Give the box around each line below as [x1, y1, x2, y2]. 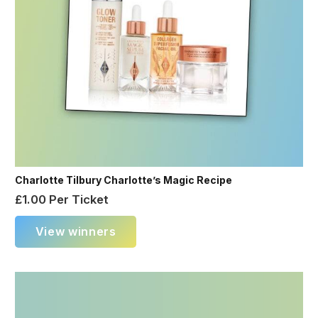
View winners [35, 224, 116, 239]
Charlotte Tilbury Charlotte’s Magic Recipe [15, 173, 232, 186]
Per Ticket [46, 192, 109, 207]
